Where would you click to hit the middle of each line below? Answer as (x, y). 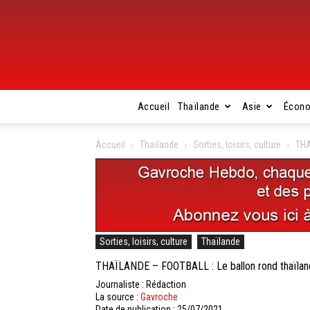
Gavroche (159, 297)
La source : (118, 297)
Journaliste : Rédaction (141, 285)
